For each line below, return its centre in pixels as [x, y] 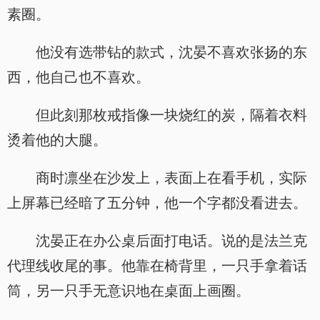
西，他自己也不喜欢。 [79, 77]
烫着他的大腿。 [57, 140]
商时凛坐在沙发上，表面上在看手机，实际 [171, 178]
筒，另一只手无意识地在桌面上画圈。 [129, 291]
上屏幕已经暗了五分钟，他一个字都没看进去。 [157, 203]
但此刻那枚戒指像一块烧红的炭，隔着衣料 [171, 115]
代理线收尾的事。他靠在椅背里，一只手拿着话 [157, 266]
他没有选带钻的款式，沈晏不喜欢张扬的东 [171, 52]
